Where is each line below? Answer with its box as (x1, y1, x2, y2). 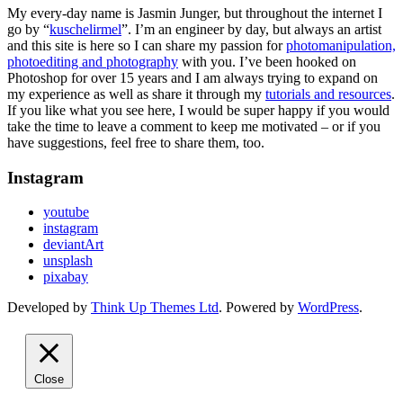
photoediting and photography (7, 54, 178, 70)
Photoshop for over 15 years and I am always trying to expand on (7, 70, 378, 86)
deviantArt (43, 237, 103, 253)
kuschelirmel (49, 22, 121, 38)
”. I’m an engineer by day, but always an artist (121, 22, 381, 38)
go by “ (7, 22, 49, 38)
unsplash (43, 253, 93, 269)
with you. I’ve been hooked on (178, 54, 356, 70)
